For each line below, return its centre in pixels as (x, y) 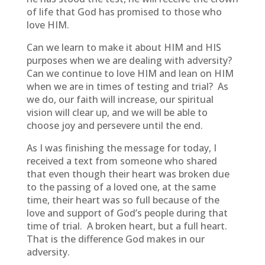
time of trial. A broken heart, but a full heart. (128, 226)
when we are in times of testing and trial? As (127, 86)
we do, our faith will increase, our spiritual (120, 99)
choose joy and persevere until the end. (114, 125)
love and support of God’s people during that (127, 213)
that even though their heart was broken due (128, 174)
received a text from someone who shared (122, 161)
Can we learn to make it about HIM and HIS (124, 47)
